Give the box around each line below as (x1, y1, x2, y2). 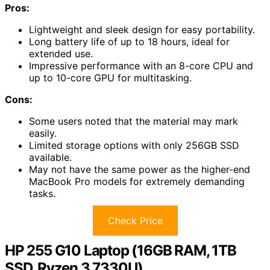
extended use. (29, 48, 93, 60)
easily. (29, 127, 57, 140)
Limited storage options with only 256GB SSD (29, 139, 239, 152)
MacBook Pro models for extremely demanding (29, 175, 245, 188)
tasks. (29, 187, 55, 200)
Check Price (107, 215, 163, 227)
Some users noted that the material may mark (29, 115, 238, 128)
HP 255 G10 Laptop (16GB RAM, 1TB (5, 242, 236, 260)
